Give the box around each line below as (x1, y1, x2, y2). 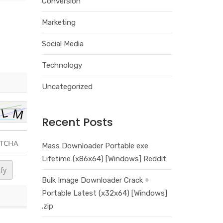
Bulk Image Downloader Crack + (41, 176, 149, 185)
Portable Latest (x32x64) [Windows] (41, 189, 167, 198)
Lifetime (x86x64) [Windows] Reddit (41, 154, 166, 163)
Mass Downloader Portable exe (41, 141, 148, 150)
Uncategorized (41, 82, 93, 91)
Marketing (41, 18, 76, 27)
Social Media (41, 39, 84, 48)
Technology (41, 61, 82, 70)
